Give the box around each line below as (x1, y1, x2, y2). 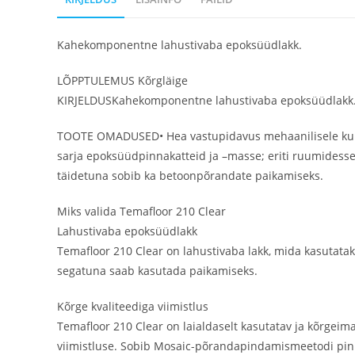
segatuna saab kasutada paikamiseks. (57, 263, 258, 278)
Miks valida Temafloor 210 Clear (57, 204, 226, 219)
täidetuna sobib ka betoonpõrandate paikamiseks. (57, 168, 323, 183)
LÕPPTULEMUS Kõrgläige (57, 73, 188, 88)
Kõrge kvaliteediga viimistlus (57, 299, 208, 314)
